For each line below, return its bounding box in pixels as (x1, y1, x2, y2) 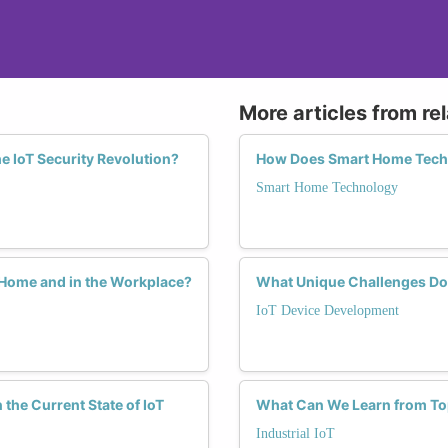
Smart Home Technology (256, 179, 398, 195)
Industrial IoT (256, 425, 335, 441)
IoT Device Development (256, 302, 399, 318)
